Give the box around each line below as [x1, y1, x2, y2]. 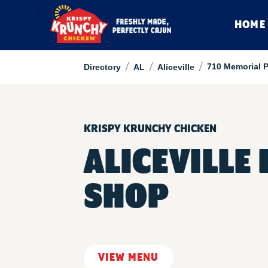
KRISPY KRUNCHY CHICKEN [83, 123, 217, 135]
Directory [83, 62, 121, 72]
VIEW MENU [98, 252, 159, 264]
